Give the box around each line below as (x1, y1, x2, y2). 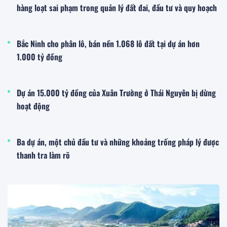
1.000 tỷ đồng (17, 50, 62, 63)
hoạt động (17, 99, 50, 112)
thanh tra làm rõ (17, 148, 70, 161)
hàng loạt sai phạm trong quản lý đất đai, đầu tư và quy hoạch (17, 1, 217, 14)
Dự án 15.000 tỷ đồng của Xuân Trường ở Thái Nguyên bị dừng (17, 86, 216, 99)
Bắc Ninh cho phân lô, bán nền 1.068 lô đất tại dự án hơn (17, 37, 200, 50)
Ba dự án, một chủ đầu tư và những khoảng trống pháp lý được (17, 135, 219, 148)
